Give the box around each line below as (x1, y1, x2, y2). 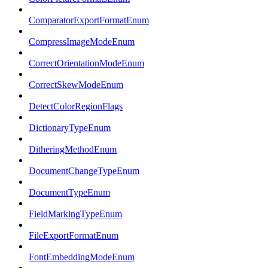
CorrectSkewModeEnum (29, 80, 123, 90)
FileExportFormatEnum (29, 230, 118, 241)
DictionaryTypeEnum (29, 123, 111, 133)
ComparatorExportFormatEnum (29, 15, 149, 26)
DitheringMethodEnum (29, 144, 117, 155)
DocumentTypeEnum (29, 187, 110, 198)
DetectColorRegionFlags (29, 101, 123, 112)
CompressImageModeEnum (29, 36, 135, 47)
